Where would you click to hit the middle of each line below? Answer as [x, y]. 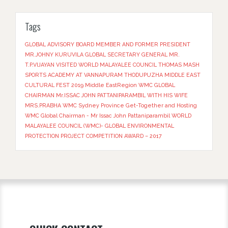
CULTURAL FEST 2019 [54, 85]
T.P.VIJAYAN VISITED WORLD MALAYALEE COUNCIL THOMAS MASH [112, 65]
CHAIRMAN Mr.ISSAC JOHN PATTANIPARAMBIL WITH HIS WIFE [106, 95]
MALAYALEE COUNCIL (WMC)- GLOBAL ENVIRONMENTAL [99, 126]
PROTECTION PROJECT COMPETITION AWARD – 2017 [93, 136]
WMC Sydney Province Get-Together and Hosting [130, 106]
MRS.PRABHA [43, 106]
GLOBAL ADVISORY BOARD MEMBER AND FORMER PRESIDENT [108, 45]
